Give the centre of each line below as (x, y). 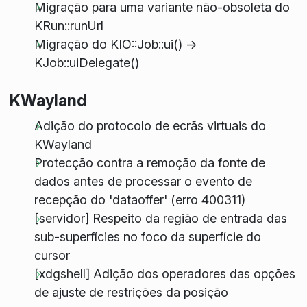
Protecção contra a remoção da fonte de (149, 163)
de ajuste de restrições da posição (131, 293)
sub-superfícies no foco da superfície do (147, 237)
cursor (52, 256)
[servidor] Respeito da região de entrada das (160, 219)
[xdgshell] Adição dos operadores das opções (164, 274)
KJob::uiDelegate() (86, 62)
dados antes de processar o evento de (143, 182)
